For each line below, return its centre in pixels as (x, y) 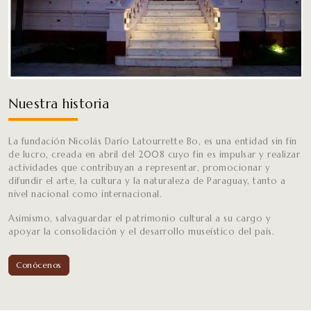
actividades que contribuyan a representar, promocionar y (139, 168)
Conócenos (39, 265)
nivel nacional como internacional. (85, 194)
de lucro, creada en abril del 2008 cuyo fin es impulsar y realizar (154, 155)
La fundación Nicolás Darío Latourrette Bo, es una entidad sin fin (153, 142)
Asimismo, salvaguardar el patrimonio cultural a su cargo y (140, 219)
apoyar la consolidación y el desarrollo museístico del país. (141, 232)
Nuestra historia (59, 104)
